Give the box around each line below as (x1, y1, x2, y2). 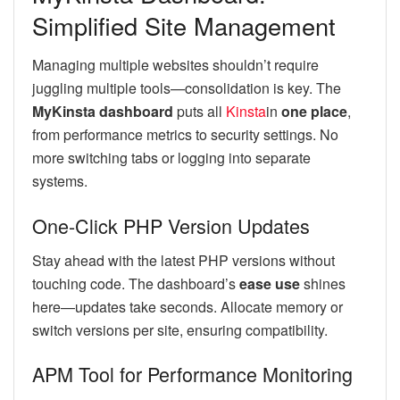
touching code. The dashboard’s (32, 272, 239, 294)
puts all (173, 101, 226, 122)
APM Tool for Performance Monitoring (32, 360, 353, 388)
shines (300, 272, 346, 294)
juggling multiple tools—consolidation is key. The (32, 78, 341, 99)
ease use (239, 272, 300, 294)
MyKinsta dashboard (32, 101, 173, 122)
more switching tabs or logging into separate (32, 147, 311, 169)
